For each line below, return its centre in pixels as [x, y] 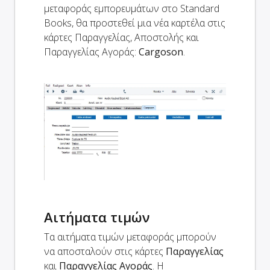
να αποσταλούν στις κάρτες [105, 252]
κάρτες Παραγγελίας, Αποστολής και [121, 37]
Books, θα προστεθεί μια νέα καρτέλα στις [135, 23]
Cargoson [161, 52]
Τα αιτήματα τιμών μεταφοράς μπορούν [130, 237]
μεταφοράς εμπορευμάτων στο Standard [132, 8]
